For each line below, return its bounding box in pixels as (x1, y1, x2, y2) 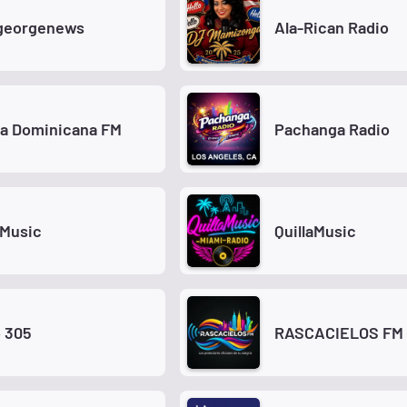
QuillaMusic (274, 220, 356, 241)
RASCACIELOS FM (274, 322, 403, 342)
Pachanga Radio (274, 118, 390, 139)
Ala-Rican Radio (274, 16, 389, 37)
